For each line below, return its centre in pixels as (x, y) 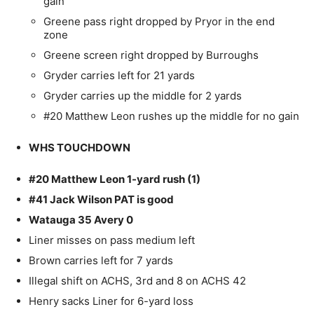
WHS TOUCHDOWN (80, 148)
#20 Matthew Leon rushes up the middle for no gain (171, 116)
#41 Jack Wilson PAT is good (101, 200)
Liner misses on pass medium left (112, 240)
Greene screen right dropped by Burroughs (151, 55)
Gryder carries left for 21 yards (119, 76)
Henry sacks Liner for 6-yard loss (111, 301)
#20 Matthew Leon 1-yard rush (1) (115, 179)
